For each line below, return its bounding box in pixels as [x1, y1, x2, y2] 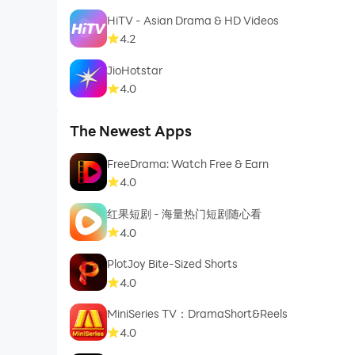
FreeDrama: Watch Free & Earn [107, 155, 269, 171]
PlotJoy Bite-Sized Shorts [107, 256, 239, 272]
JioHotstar [107, 62, 163, 78]
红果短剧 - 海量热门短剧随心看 [107, 205, 262, 221]
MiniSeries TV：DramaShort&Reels [107, 306, 288, 322]
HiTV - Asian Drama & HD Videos [107, 12, 280, 28]
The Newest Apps [69, 121, 192, 141]
